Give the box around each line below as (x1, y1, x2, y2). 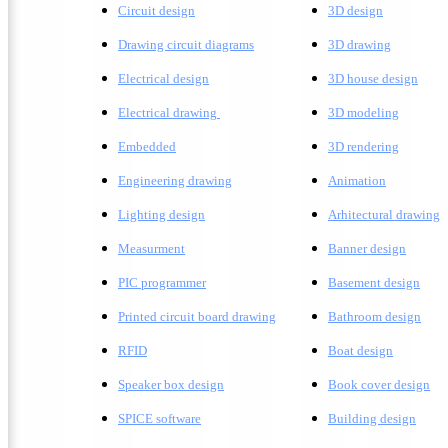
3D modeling (328, 105, 399, 120)
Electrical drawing (118, 105, 217, 120)
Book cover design (328, 377, 430, 392)
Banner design (328, 241, 406, 256)
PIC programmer (118, 275, 206, 290)
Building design (328, 411, 416, 426)
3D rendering (328, 139, 399, 154)
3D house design (328, 71, 418, 86)
